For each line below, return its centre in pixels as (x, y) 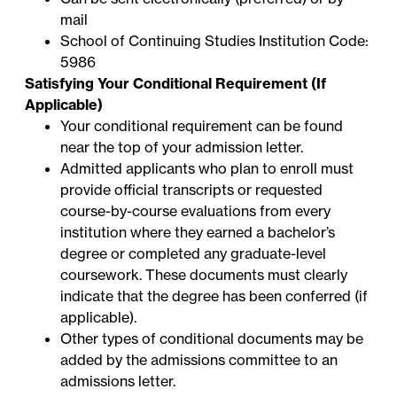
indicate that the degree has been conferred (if (214, 296)
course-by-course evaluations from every (196, 211)
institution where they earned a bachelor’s (198, 233)
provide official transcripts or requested (192, 190)
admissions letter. (118, 381)
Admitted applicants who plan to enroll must (207, 169)
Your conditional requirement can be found (202, 126)
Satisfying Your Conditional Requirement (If (176, 84)
